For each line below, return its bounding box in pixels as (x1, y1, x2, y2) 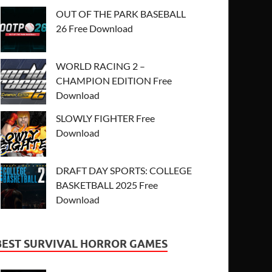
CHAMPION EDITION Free (56, 74, 172, 86)
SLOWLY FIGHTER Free (56, 112, 155, 124)
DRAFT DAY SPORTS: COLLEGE (56, 164, 192, 176)
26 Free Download (56, 22, 134, 34)
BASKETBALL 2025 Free (56, 178, 158, 191)
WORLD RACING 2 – (56, 59, 146, 72)
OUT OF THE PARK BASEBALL (56, 7, 186, 19)
